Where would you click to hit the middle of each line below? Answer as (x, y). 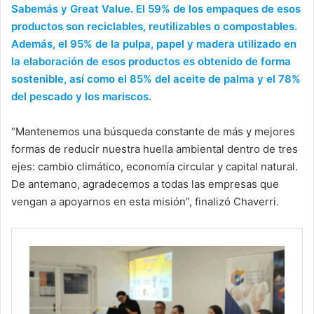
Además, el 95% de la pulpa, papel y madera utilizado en (154, 44)
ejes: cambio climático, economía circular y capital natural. (155, 167)
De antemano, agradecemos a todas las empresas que (145, 184)
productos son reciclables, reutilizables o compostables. (154, 27)
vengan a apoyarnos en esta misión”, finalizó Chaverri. (145, 202)
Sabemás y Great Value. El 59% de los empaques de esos (156, 9)
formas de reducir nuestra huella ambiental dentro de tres (155, 149)
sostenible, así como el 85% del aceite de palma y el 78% (156, 79)
